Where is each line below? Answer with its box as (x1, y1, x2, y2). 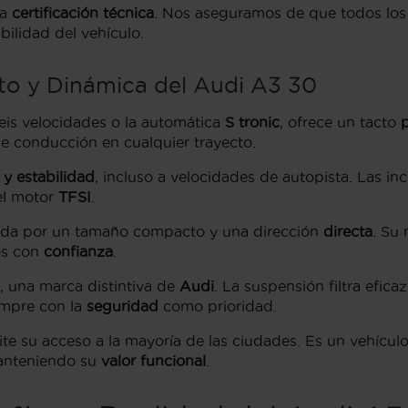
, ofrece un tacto (280, 114, 401, 131)
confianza (44, 243, 113, 260)
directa (323, 223, 372, 240)
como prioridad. (158, 298, 277, 315)
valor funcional (101, 352, 206, 370)
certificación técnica (12, 5, 154, 22)
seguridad (87, 298, 158, 315)
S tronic (225, 114, 280, 131)
